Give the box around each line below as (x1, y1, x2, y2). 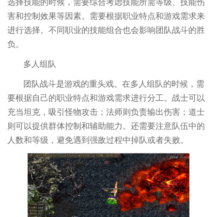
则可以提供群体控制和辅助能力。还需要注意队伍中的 (7, 122, 205, 131)
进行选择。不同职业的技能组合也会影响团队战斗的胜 (7, 26, 205, 35)
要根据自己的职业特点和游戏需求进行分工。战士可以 (7, 93, 205, 103)
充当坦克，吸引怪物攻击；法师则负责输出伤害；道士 (7, 108, 205, 117)
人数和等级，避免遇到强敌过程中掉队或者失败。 (7, 136, 188, 145)
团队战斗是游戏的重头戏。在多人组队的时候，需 (23, 79, 205, 89)
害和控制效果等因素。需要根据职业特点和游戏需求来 (7, 12, 205, 21)
